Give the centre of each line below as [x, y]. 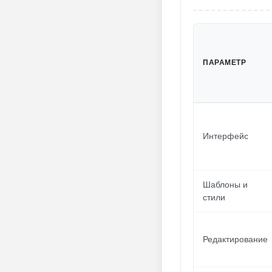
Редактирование [235, 239]
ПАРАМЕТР [224, 63]
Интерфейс [226, 136]
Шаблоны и [225, 185]
